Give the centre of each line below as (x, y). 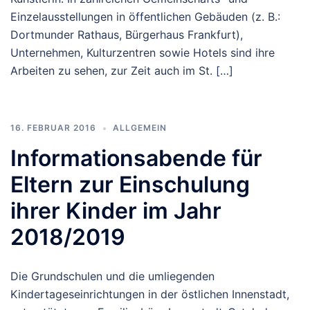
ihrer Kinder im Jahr (116, 210)
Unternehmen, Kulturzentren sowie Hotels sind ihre (143, 52)
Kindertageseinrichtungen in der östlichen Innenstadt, (150, 294)
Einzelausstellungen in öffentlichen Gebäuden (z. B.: (145, 16)
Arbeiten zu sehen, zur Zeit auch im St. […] (122, 70)
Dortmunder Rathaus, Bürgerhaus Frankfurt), (127, 34)
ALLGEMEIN (140, 127)
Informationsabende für (136, 158)
